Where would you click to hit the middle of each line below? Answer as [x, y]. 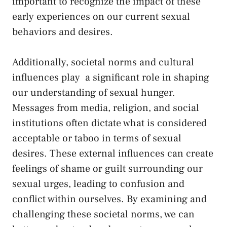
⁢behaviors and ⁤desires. [63, 32]
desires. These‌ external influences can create [113, 154]
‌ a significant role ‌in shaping [145, 78]
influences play [46, 78]
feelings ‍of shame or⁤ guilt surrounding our [107, 169]
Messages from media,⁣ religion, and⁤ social [106, 108]
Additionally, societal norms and [85, 63]
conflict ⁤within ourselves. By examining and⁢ [109, 199]
